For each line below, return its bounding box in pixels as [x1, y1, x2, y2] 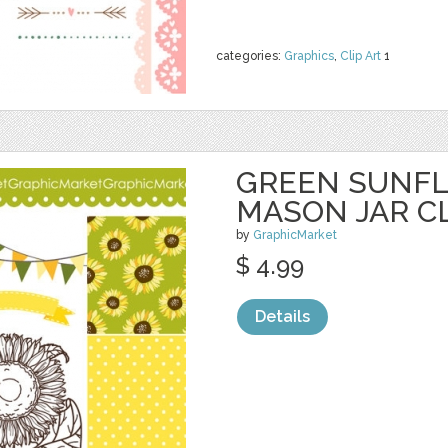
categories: [216, 49, 284, 63]
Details [255, 307, 310, 326]
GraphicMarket [253, 228, 337, 242]
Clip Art [340, 49, 381, 63]
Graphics [284, 49, 334, 63]
